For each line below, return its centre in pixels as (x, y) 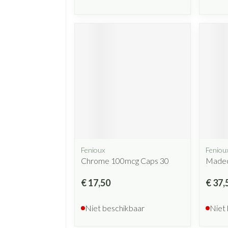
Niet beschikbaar (115, 208)
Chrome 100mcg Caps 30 (125, 160)
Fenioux (93, 150)
